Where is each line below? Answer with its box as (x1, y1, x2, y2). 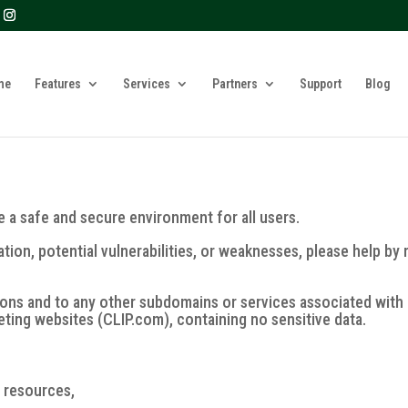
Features (34, 76, 81, 91)
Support (299, 76, 342, 91)
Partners (211, 76, 258, 91)
